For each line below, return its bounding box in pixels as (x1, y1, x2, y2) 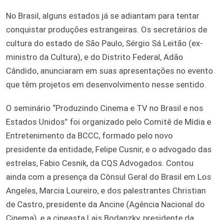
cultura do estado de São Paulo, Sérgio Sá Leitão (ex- (6, 38, 203, 48)
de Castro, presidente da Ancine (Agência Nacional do (6, 199, 205, 209)
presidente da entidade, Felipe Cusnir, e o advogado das (6, 144, 212, 154)
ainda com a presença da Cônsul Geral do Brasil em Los (6, 171, 211, 182)
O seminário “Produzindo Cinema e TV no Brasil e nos (6, 103, 203, 113)
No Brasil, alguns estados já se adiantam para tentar (6, 10, 199, 21)
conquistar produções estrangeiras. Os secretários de (6, 24, 207, 34)
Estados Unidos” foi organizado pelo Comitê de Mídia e (6, 116, 211, 127)
